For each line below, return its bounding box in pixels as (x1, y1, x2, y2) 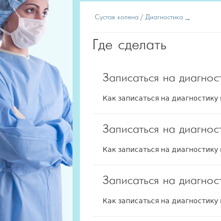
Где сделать (92, 38, 167, 53)
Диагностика (146, 14, 183, 21)
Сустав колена (95, 14, 139, 21)
